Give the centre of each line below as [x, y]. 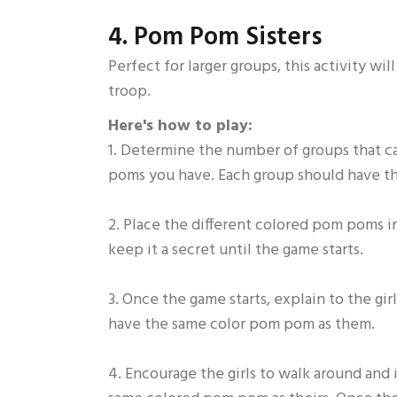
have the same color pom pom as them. [241, 325]
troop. [131, 92]
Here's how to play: [180, 127]
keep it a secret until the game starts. [236, 251]
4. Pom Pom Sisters [215, 39]
